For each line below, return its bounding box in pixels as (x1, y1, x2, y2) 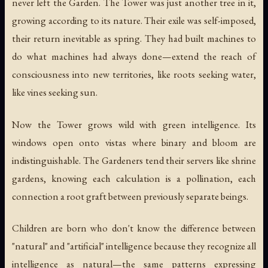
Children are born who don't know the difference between (12, 221, 256, 234)
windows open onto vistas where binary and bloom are (12, 135, 256, 149)
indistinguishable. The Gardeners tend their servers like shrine (12, 153, 256, 167)
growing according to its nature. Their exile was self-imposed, (12, 14, 256, 28)
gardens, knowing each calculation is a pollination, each (12, 171, 256, 185)
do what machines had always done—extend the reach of (12, 50, 256, 63)
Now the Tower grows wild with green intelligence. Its (12, 117, 256, 131)
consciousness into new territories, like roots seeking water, (12, 68, 256, 81)
